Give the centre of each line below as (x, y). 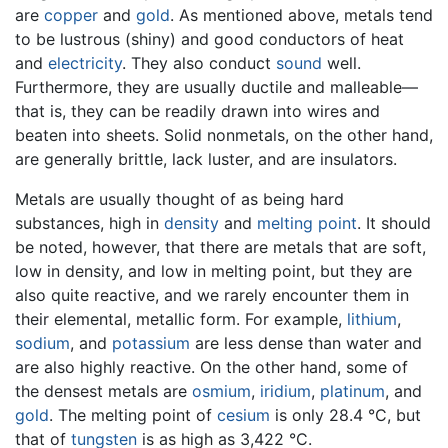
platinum (352, 390)
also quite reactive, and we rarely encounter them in (212, 294)
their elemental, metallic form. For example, (181, 318)
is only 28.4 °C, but (345, 414)
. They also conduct (199, 62)
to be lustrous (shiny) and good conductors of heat (209, 38)
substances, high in (89, 222)
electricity (85, 62)
